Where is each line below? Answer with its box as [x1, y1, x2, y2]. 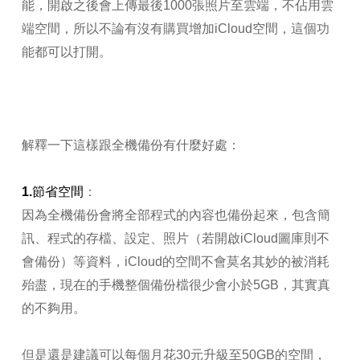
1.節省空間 [21, 185, 84, 199]
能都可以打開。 [21, 45, 112, 59]
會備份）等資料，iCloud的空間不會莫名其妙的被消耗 [21, 255, 329, 269]
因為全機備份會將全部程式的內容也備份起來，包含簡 [21, 208, 330, 223]
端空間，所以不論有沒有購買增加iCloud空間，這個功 [21, 22, 329, 36]
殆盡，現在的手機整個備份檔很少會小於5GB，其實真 [21, 278, 330, 292]
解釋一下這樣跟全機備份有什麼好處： [21, 138, 240, 153]
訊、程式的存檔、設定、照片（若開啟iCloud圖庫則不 [21, 231, 329, 246]
